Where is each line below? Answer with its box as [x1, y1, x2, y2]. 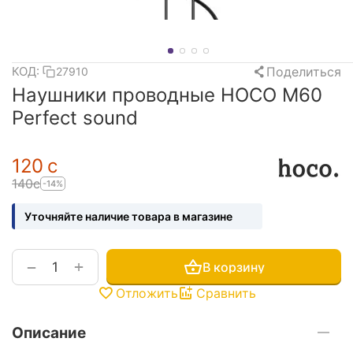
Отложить [115, 285, 178, 301]
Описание [12, 323, 86, 342]
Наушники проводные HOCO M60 [12, 84, 322, 106]
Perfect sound [12, 106, 138, 129]
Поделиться [266, 63, 341, 80]
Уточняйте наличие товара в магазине [24, 210, 232, 223]
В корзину [202, 258, 265, 275]
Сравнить [195, 285, 256, 301]
